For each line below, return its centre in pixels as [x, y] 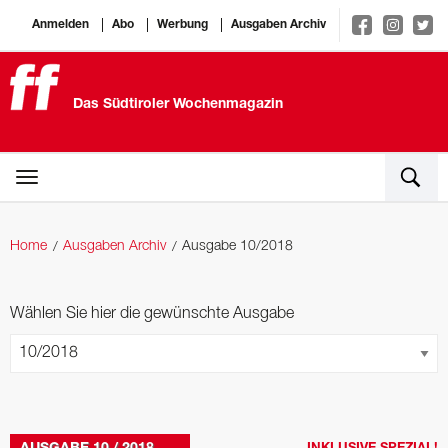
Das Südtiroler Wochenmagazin [178, 105]
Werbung [182, 24]
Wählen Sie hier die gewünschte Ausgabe [152, 314]
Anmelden [60, 24]
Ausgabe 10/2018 [237, 246]
